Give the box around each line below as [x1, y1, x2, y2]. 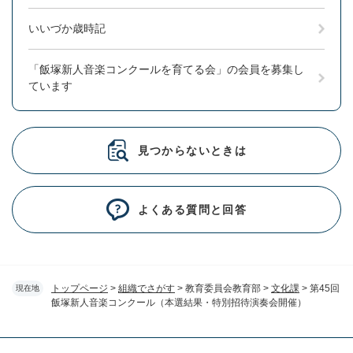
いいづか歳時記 [28, 21, 106, 35]
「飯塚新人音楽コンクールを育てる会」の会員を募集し [28, 62, 304, 76]
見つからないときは [137, 143, 247, 157]
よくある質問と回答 [137, 203, 247, 216]
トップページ [51, 282, 108, 294]
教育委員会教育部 [185, 282, 261, 294]
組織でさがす [118, 282, 175, 294]
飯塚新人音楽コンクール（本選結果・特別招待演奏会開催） [51, 296, 307, 308]
